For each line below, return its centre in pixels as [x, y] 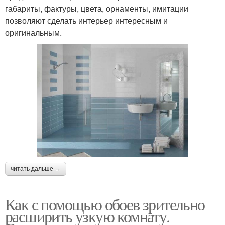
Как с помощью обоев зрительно [105, 204]
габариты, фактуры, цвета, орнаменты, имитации [97, 8]
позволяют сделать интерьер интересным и [86, 20]
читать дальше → [36, 169]
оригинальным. [33, 32]
